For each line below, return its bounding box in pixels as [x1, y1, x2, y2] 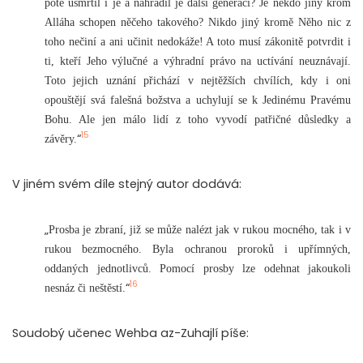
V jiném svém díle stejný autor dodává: [12, 175, 241, 192]
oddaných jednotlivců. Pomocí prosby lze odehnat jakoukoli [45, 261, 351, 275]
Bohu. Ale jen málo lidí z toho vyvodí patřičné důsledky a [45, 112, 351, 126]
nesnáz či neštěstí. [45, 280, 126, 294]
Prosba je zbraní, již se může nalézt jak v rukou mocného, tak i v [49, 222, 351, 236]
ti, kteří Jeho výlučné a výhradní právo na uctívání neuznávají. [45, 53, 351, 67]
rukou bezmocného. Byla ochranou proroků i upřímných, [45, 241, 351, 255]
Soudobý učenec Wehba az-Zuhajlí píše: [12, 324, 249, 341]
